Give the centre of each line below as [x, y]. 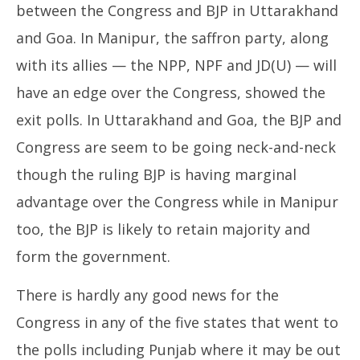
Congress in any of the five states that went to [177, 322]
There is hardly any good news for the [147, 295]
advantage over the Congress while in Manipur [177, 202]
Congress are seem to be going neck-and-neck [176, 147]
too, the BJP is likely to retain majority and [163, 229]
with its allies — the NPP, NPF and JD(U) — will [176, 65]
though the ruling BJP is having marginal [156, 174]
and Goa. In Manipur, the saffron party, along [172, 38]
